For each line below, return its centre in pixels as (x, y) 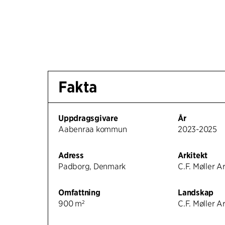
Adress (71, 155)
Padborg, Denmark (92, 166)
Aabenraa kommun (93, 129)
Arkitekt (193, 155)
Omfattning (79, 192)
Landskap (196, 192)
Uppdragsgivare (88, 118)
